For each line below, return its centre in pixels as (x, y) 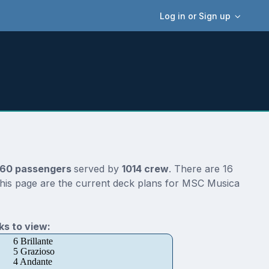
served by (98, 169)
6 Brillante (33, 241)
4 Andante (32, 262)
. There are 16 (201, 169)
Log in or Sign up (195, 16)
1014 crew (145, 169)
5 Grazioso (34, 252)
